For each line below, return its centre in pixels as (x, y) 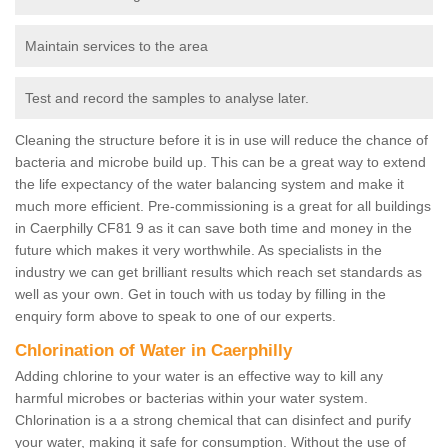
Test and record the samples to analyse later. (167, 98)
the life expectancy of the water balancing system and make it (209, 184)
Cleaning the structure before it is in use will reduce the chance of (221, 140)
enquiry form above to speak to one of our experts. (177, 316)
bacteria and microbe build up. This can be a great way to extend (220, 162)
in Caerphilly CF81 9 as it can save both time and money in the (213, 228)
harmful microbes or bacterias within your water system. (191, 398)
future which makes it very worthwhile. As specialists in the (198, 250)
